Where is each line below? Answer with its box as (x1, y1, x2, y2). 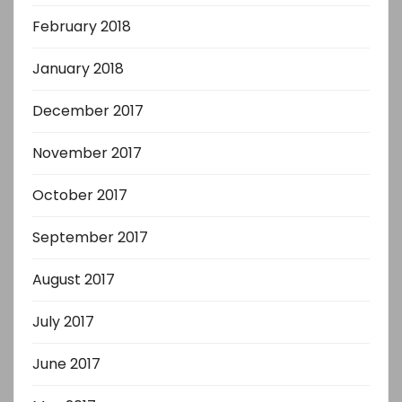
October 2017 (32, 184, 127, 205)
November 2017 (32, 142, 142, 163)
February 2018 (32, 15, 131, 37)
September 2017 (32, 226, 148, 248)
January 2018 (32, 57, 124, 79)
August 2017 (32, 268, 115, 290)
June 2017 (32, 353, 100, 374)
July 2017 (32, 310, 94, 332)
